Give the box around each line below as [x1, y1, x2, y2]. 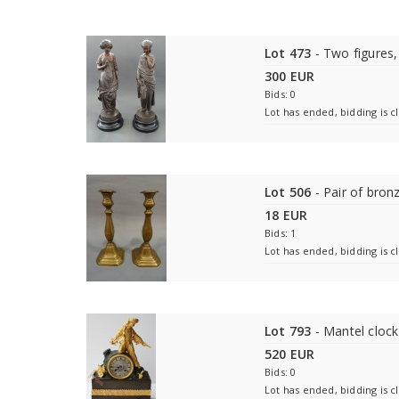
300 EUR [265, 68, 315, 85]
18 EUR [265, 207, 308, 224]
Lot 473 [265, 45, 312, 61]
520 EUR [265, 346, 315, 362]
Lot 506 [265, 183, 312, 200]
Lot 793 [265, 322, 312, 339]
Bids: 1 [265, 226, 297, 240]
